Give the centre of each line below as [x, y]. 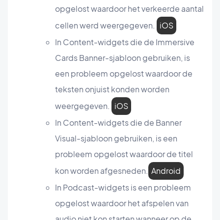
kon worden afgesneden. [102, 171]
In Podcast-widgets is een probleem [123, 188]
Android [166, 171]
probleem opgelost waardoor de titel [124, 154]
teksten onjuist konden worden [112, 89]
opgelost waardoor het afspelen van [122, 203]
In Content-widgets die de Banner [118, 123]
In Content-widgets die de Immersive [125, 42]
